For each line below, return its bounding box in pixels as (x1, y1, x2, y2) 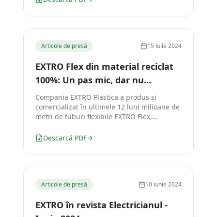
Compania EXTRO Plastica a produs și (35, 93, 156, 102)
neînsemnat (35, 88, 88, 99)
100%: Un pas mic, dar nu (35, 74, 144, 86)
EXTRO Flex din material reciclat (35, 61, 173, 72)
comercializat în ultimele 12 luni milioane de (35, 102, 180, 111)
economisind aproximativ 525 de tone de (35, 122, 168, 131)
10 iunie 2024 (145, 180, 182, 188)
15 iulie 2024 (147, 42, 182, 50)
